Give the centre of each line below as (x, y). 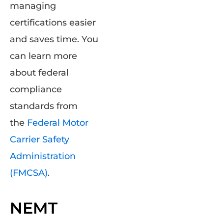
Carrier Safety (40, 140)
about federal (39, 73)
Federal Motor (58, 123)
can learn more (43, 56)
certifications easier (53, 23)
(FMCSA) (29, 173)
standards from (44, 106)
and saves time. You (54, 40)
